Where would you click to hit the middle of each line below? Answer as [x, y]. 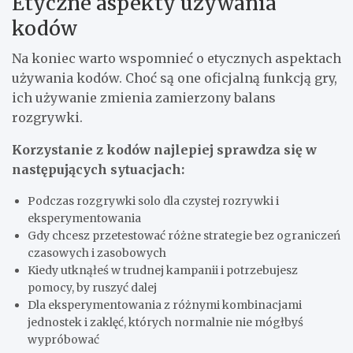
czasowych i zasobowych [97, 253]
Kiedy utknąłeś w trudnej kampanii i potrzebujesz [163, 270]
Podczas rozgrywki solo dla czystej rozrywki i [153, 201]
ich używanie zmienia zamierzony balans [144, 97]
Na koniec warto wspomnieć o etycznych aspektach [176, 58]
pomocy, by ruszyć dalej [92, 287]
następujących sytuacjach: [98, 169]
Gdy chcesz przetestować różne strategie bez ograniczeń [184, 235]
